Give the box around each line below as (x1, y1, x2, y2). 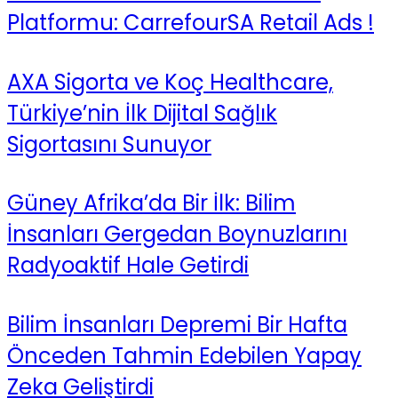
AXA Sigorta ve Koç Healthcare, (7, 67, 333, 97)
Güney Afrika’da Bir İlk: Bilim (7, 188, 296, 219)
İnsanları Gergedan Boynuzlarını (7, 219, 347, 250)
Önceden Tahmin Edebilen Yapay (7, 341, 362, 371)
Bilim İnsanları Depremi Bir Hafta (7, 310, 347, 340)
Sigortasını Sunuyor (7, 129, 211, 159)
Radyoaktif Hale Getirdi (7, 251, 249, 281)
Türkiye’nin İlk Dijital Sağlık (7, 98, 277, 128)
